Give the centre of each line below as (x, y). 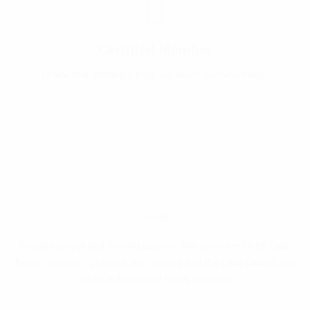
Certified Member (155, 50)
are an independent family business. (155, 279)
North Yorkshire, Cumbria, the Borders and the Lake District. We (155, 263)
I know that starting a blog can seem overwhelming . (155, 74)
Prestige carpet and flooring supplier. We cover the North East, (155, 246)
